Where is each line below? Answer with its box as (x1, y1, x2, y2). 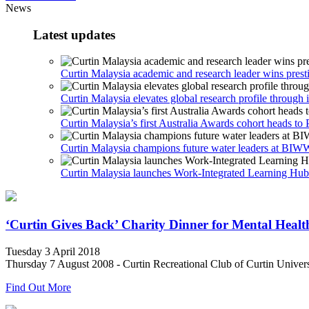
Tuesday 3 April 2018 (6, 245, 100, 257)
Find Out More (6, 281, 71, 293)
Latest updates (33, 27, 115, 42)
